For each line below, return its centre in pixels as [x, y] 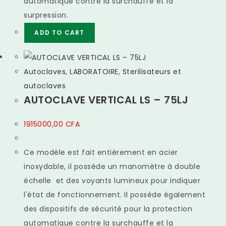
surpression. [46, 15]
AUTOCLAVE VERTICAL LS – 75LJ [106, 100]
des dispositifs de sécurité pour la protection [108, 209]
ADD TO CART [60, 33]
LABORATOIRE [94, 71]
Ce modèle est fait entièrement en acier [101, 152]
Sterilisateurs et [152, 71]
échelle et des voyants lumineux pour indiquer [112, 180]
